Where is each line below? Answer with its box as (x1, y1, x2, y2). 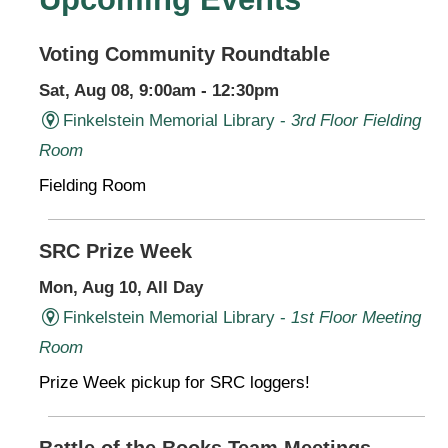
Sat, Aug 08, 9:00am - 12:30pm (39, 80, 279, 100)
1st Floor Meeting (290, 307, 421, 327)
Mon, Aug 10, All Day (39, 277, 203, 297)
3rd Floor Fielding (290, 110, 421, 130)
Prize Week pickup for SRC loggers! (39, 372, 310, 392)
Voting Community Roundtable (39, 42, 330, 65)
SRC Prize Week (39, 239, 192, 262)
